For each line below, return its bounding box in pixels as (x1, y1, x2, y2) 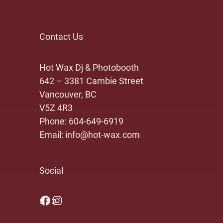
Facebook (39, 193, 91, 207)
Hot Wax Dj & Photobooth (39, 62, 139, 73)
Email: (39, 129, 65, 140)
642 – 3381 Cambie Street (39, 76, 143, 86)
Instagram (51, 193, 105, 207)
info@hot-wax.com (65, 129, 140, 140)
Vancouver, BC (39, 89, 97, 100)
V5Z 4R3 (39, 103, 73, 113)
